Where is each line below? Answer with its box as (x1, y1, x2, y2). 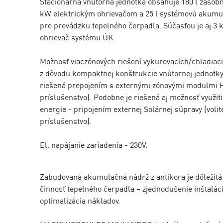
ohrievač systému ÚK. (40, 32, 117, 42)
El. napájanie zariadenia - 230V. (40, 140, 147, 150)
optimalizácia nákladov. (40, 196, 120, 206)
